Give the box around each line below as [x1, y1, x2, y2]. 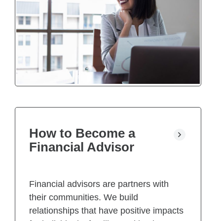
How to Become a [29, 126, 135, 141]
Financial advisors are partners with [29, 179, 169, 189]
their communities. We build [29, 192, 138, 203]
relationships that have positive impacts [29, 206, 184, 216]
